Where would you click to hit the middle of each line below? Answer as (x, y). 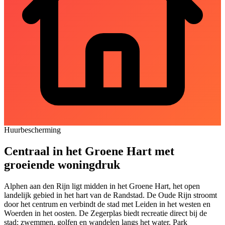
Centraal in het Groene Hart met (89, 151)
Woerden (18, 213)
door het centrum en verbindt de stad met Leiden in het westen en (107, 204)
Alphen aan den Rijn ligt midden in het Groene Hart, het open (102, 186)
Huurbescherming (32, 130)
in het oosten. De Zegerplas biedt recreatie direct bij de (120, 213)
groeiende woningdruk (62, 164)
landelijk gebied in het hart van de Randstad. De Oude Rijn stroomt (110, 195)
